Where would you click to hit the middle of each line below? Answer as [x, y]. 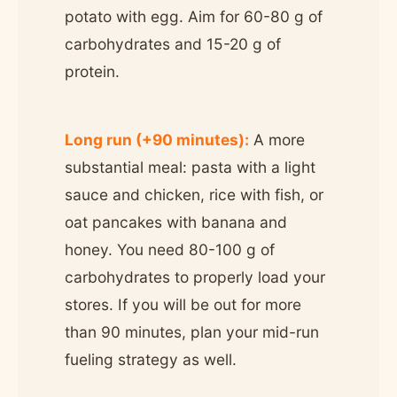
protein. [92, 71]
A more [277, 139]
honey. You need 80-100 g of [170, 249]
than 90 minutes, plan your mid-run [192, 331]
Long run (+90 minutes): [157, 139]
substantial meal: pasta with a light [190, 167]
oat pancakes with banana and [176, 222]
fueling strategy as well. [151, 359]
